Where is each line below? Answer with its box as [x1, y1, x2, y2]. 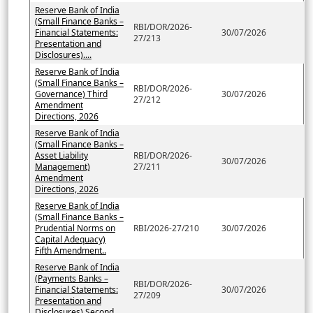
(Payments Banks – [34, 272, 108, 284]
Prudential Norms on [34, 221, 115, 234]
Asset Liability [34, 149, 88, 161]
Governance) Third [34, 87, 108, 100]
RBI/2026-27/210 [133, 221, 199, 234]
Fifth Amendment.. [34, 244, 106, 256]
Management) [34, 160, 90, 173]
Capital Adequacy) [34, 233, 105, 245]
